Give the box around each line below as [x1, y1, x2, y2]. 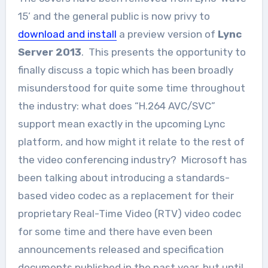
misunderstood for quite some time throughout [17, 81, 245, 94]
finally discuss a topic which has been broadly [17, 63, 233, 76]
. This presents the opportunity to [81, 45, 246, 58]
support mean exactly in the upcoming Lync [17, 117, 225, 130]
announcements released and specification [17, 243, 224, 255]
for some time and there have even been [17, 225, 212, 237]
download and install [17, 28, 117, 40]
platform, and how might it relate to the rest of [17, 135, 245, 148]
